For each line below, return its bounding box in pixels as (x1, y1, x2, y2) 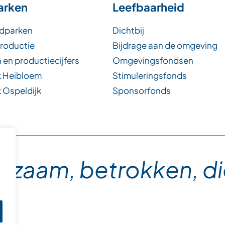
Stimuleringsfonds (113, 69, 187, 81)
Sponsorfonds (113, 84, 171, 96)
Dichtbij (113, 24, 144, 36)
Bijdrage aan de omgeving (113, 39, 217, 51)
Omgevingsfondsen (113, 54, 193, 66)
